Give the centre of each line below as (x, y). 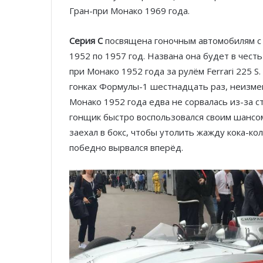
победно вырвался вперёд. (126, 148)
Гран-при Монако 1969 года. (129, 11)
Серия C (86, 41)
